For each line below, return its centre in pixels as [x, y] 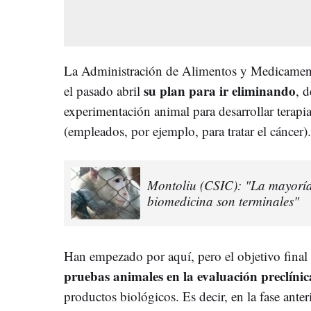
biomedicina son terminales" [223, 201]
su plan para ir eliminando [220, 90]
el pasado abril [104, 90]
